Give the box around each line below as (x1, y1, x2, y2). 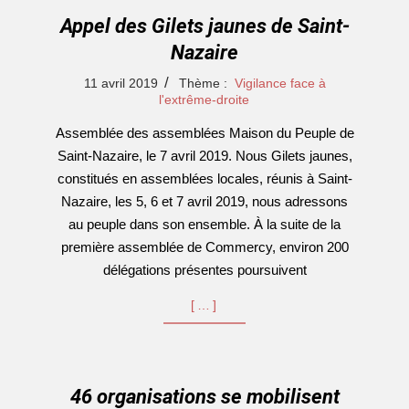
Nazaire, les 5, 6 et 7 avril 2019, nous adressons (61, 194, 348, 209)
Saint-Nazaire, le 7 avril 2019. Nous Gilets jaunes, (57, 148, 352, 163)
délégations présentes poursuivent (102, 262, 307, 278)
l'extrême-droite (159, 92, 249, 107)
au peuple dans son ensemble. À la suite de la (68, 216, 341, 232)
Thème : (178, 76, 227, 90)
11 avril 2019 (83, 76, 158, 90)
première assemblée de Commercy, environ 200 (60, 239, 349, 255)
